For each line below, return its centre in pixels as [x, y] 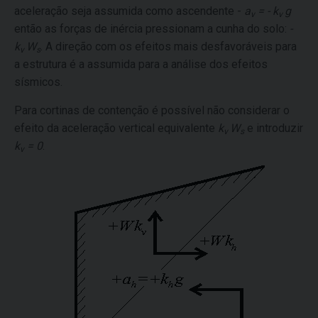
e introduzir [274, 128]
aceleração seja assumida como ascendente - [129, 11]
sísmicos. [38, 82]
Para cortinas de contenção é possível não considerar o [152, 110]
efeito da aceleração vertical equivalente [116, 128]
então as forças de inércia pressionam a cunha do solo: [152, 29]
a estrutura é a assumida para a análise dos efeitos [141, 64]
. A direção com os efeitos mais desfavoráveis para [169, 46]
